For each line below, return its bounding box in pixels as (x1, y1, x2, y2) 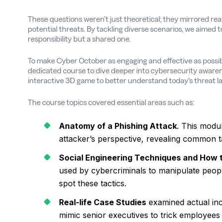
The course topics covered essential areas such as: (28, 98, 194, 107)
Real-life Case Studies (59, 197, 146, 207)
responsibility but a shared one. (28, 35, 131, 43)
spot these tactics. (59, 178, 126, 188)
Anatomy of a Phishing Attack (59, 121, 177, 131)
